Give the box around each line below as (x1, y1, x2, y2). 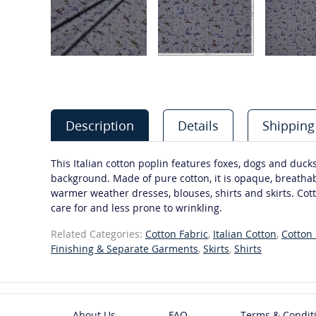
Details (178, 117, 219, 134)
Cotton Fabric (145, 227, 208, 241)
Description (66, 117, 134, 134)
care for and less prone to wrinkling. (51, 201, 222, 214)
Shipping (262, 117, 315, 134)
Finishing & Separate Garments (51, 242, 198, 255)
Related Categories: (51, 227, 145, 241)
